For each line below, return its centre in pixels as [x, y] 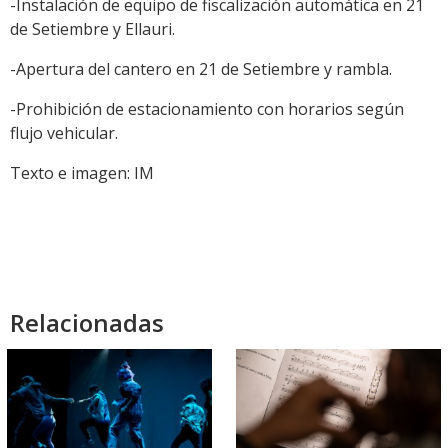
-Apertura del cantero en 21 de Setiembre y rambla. [201, 68]
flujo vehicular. [64, 132]
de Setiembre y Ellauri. [92, 28]
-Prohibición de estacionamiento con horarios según [207, 108]
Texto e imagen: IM [82, 172]
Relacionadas [87, 322]
